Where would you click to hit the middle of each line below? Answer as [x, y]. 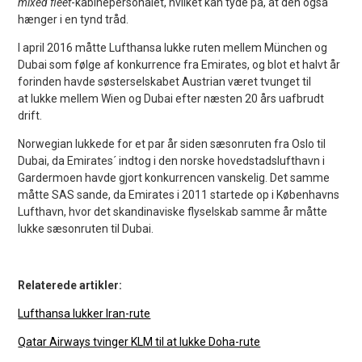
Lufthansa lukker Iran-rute [84, 313]
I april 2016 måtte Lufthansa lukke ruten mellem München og [173, 47]
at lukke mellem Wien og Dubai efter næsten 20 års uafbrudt [171, 98]
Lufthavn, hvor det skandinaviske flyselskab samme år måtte [173, 211]
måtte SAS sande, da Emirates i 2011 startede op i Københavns [179, 194]
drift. [30, 115]
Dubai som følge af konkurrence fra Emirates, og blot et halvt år [179, 64]
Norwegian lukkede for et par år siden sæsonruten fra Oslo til [172, 143]
